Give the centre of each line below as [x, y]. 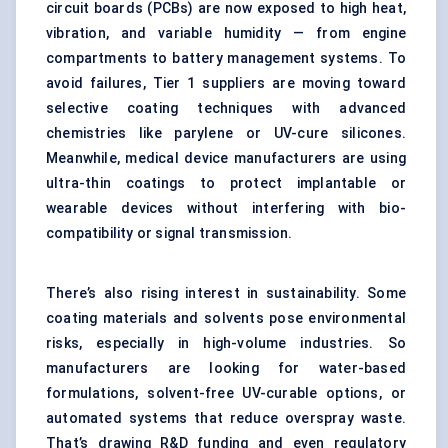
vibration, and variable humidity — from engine [226, 33]
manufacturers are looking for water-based [226, 368]
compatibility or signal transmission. [169, 233]
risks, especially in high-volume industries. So [226, 343]
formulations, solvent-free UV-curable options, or [226, 393]
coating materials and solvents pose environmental [226, 318]
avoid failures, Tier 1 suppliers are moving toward [226, 83]
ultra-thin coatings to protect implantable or [226, 183]
